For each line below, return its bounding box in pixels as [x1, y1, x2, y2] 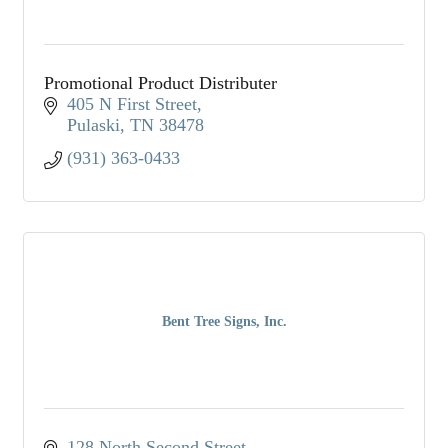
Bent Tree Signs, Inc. [161, 313, 287, 329]
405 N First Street [66, 93, 197, 114]
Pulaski [66, 114, 120, 135]
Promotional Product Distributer [44, 72, 277, 93]
